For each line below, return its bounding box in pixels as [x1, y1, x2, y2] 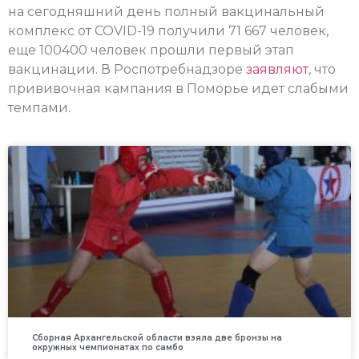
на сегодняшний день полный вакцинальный [8, 4, 325, 20]
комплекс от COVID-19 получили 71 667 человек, [8, 23, 329, 39]
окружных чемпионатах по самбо [32, 341, 184, 353]
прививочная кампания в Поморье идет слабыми [8, 81, 349, 97]
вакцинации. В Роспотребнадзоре [8, 62, 246, 78]
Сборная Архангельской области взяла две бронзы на [32, 332, 282, 343]
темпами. [8, 100, 71, 116]
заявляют [246, 62, 309, 78]
